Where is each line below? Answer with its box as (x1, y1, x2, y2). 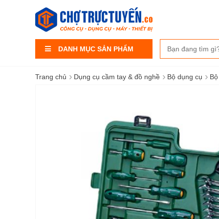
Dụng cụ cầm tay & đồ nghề (74, 73, 160, 81)
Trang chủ (35, 73, 66, 81)
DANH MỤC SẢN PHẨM (58, 45, 133, 53)
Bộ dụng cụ (167, 73, 202, 81)
